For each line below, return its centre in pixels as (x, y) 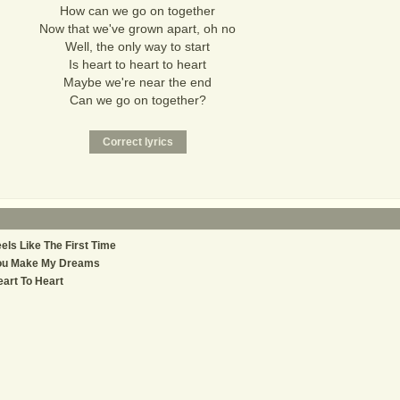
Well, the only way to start (137, 46)
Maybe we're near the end (137, 82)
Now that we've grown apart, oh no (137, 29)
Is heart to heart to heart (137, 64)
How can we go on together (137, 11)
